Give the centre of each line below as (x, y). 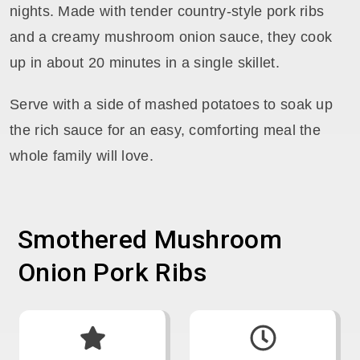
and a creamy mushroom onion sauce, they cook (171, 37)
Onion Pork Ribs (112, 272)
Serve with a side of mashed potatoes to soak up (172, 104)
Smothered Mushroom (150, 239)
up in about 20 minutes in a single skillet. (145, 63)
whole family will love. (82, 156)
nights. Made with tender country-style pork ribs (167, 11)
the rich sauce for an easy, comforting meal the (166, 130)
